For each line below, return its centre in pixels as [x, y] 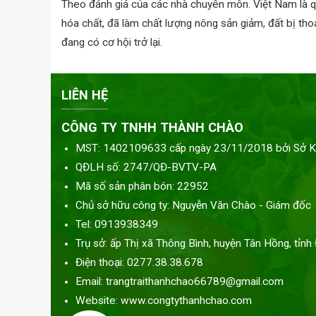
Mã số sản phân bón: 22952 [142, 186]
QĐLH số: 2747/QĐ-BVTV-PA [146, 167]
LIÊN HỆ [85, 95]
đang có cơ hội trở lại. [112, 42]
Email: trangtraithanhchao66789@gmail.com [180, 281]
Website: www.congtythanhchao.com [164, 300]
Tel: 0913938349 [117, 224]
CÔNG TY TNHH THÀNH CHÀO [152, 127]
